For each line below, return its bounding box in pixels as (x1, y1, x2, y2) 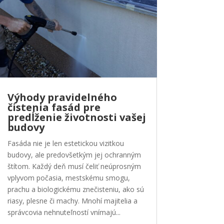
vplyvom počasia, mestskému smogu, (7, 173, 130, 183)
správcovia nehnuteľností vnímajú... (7, 207, 120, 217)
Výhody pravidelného (7, 90, 117, 104)
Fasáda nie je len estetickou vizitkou (7, 138, 124, 148)
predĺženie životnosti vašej (7, 110, 146, 124)
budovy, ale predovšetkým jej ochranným (7, 150, 141, 160)
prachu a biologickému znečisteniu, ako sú (7, 184, 144, 194)
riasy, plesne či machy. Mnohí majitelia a (7, 196, 137, 206)
